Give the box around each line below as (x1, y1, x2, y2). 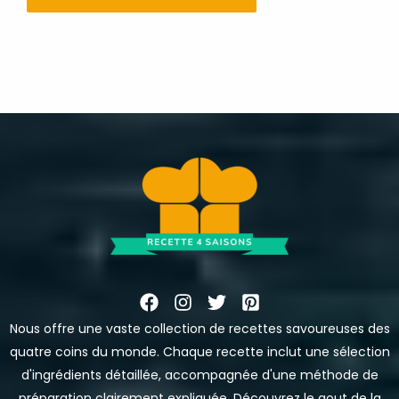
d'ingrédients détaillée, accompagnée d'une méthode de (20, 365, 379, 384)
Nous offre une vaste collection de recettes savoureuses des (9, 319, 390, 338)
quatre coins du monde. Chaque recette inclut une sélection (9, 342, 390, 361)
